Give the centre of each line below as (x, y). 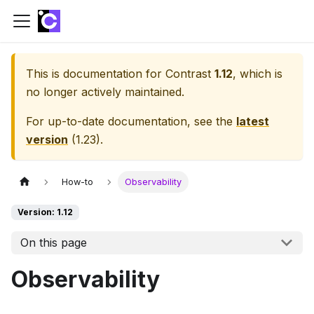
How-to (78, 182)
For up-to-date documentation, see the (131, 121)
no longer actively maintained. (105, 92)
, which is (258, 74)
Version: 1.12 (45, 212)
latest (253, 121)
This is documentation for (96, 74)
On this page (53, 243)
